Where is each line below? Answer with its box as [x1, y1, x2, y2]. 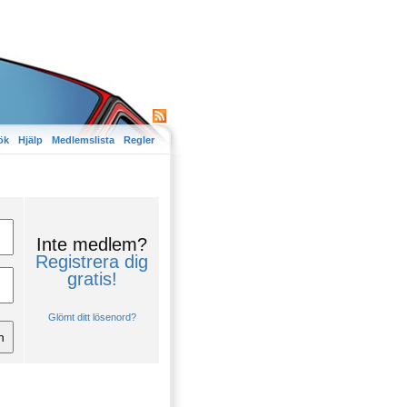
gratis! [66, 269, 117, 289]
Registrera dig [35, 252, 148, 272]
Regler [124, 134, 154, 145]
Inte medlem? [36, 234, 147, 254]
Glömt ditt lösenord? [47, 312, 136, 323]
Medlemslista [52, 134, 114, 145]
